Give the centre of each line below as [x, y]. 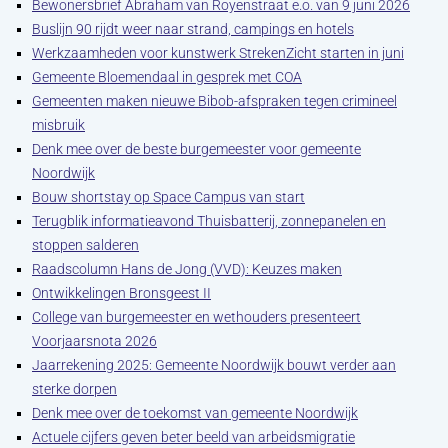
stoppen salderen [85, 245]
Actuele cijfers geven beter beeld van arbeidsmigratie [193, 437]
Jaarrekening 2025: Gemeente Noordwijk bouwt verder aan [214, 365]
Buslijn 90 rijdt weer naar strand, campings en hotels [193, 29]
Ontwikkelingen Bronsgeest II [121, 293]
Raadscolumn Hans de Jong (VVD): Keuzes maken [187, 269]
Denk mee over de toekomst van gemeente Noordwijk [195, 413]
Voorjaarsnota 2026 [94, 341]
